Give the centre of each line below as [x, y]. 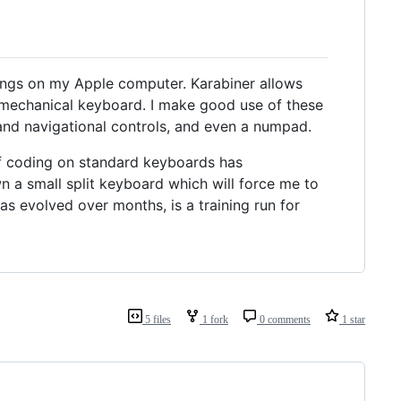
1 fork [214, 319]
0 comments [284, 319]
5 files [157, 319]
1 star [352, 319]
